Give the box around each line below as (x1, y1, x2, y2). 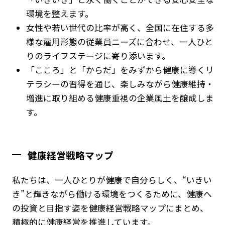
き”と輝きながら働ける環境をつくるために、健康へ (12, 188, 212, 200)
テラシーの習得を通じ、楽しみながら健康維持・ (26, 78, 214, 90)
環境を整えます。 (26, 8, 94, 20)
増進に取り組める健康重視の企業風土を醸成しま (26, 92, 214, 104)
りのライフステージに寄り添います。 (26, 50, 171, 62)
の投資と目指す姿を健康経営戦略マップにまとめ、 (12, 202, 208, 214)
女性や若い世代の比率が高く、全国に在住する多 (26, 22, 214, 34)
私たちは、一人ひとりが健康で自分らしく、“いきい (12, 174, 212, 186)
